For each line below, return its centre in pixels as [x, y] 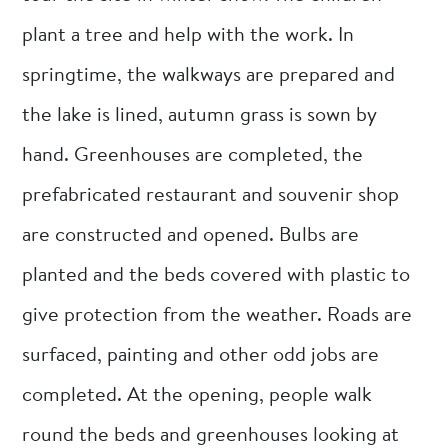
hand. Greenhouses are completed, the [193, 155]
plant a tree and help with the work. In [188, 35]
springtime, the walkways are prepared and [209, 75]
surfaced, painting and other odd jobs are [201, 355]
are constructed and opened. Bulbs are [191, 235]
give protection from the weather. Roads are [217, 315]
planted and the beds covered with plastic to [216, 275]
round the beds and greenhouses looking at [211, 435]
